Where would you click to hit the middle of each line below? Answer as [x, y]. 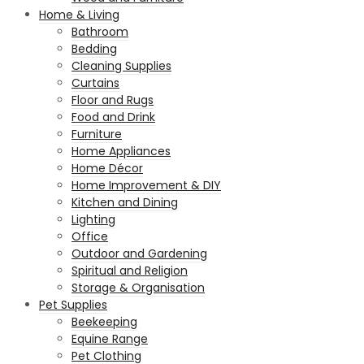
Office [90, 236]
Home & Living [79, 14]
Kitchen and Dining [125, 202]
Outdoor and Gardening [139, 253]
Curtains [95, 82]
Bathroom [100, 31]
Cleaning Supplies [121, 65]
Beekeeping [104, 321]
